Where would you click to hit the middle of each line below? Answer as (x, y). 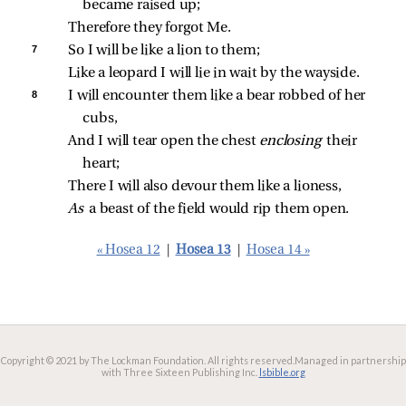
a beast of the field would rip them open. (219, 209)
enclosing (293, 141)
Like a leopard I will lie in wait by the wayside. (214, 73)
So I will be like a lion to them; (164, 51)
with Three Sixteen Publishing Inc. (179, 372)
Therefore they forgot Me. (150, 28)
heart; (101, 164)
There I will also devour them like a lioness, (205, 187)
